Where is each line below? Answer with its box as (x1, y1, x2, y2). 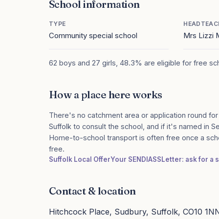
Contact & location (49, 184, 136, 197)
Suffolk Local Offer (49, 155, 110, 163)
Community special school (49, 31, 137, 40)
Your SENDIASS (110, 155, 161, 163)
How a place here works (49, 88, 162, 101)
